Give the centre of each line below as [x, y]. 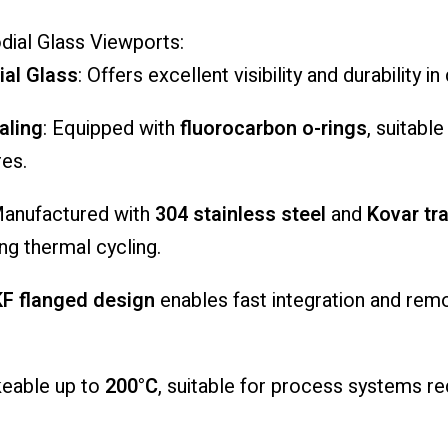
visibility [270, 76]
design [123, 301]
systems [387, 387]
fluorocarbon [240, 129]
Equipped [95, 129]
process [309, 387]
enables [196, 301]
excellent [190, 76]
